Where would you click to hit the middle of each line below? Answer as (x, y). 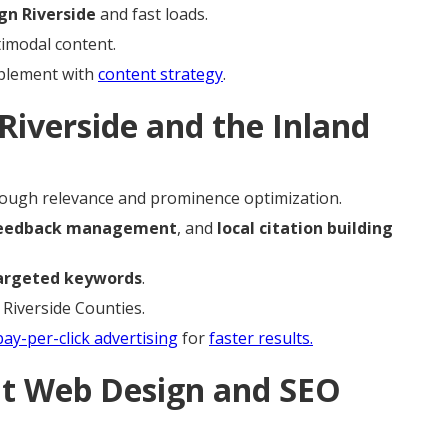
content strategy (160, 73)
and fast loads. (152, 13)
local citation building (305, 227)
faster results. (261, 337)
